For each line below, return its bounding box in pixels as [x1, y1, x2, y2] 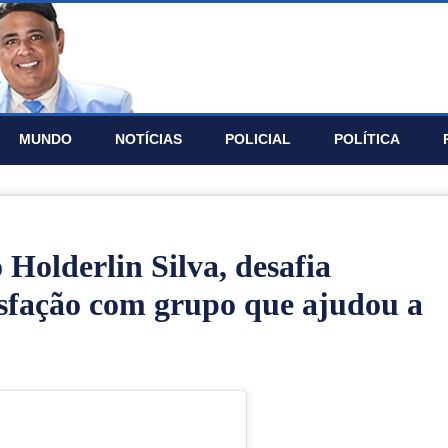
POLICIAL [225, 131, 291, 147]
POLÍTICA [334, 131, 400, 147]
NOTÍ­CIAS [115, 131, 182, 147]
